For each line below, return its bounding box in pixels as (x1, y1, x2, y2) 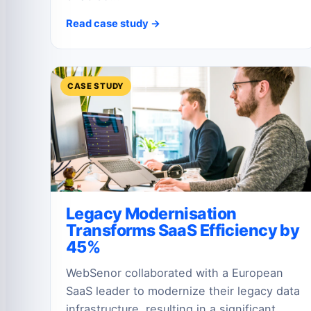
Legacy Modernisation (66, 204, 237, 224)
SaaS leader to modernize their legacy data (66, 283, 300, 298)
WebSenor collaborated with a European (66, 265, 283, 280)
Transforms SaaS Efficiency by (66, 221, 300, 240)
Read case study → (66, 17, 160, 30)
